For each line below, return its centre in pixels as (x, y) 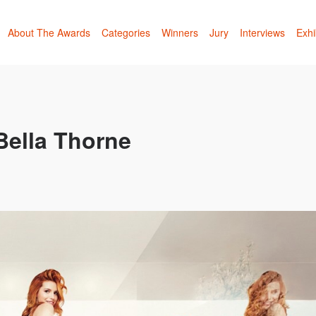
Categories (126, 32)
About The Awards (49, 32)
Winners (180, 32)
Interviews (262, 32)
